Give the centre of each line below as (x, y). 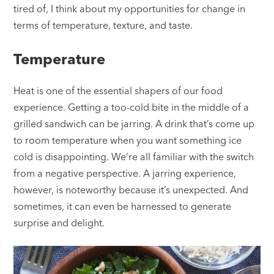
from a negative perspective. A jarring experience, (125, 173)
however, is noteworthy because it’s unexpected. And (131, 189)
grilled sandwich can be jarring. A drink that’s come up (134, 123)
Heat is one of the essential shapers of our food (118, 90)
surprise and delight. (59, 222)
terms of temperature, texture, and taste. (103, 25)
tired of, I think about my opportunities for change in (130, 8)
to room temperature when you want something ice (128, 140)
